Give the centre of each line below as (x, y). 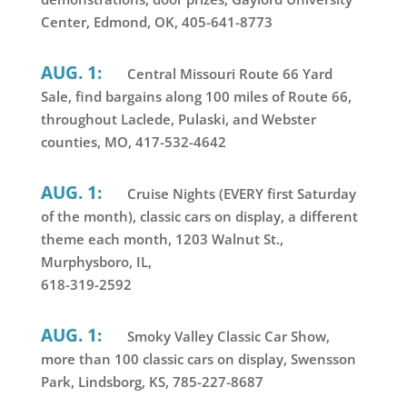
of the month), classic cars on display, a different (199, 217)
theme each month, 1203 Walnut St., (162, 239)
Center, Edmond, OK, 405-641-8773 (156, 22)
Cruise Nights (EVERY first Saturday (239, 194)
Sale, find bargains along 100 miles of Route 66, (196, 97)
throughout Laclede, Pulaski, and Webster (178, 119)
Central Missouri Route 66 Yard (228, 74)
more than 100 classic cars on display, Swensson (198, 359)
